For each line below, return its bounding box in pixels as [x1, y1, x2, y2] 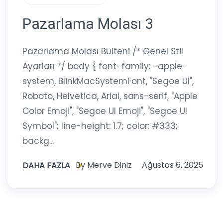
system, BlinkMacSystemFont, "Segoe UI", [22, 75, 194, 88]
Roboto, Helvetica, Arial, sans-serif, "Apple [22, 90, 198, 103]
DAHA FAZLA [22, 160, 70, 172]
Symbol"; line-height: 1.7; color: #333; [22, 120, 178, 132]
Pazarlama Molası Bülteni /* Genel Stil [22, 45, 183, 58]
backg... [22, 135, 54, 147]
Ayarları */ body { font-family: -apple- [22, 60, 187, 73]
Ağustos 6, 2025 [142, 159, 203, 171]
